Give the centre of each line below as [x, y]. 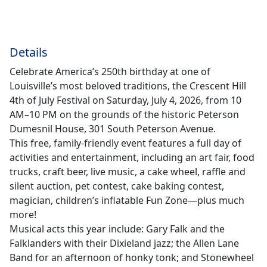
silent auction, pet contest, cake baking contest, [117, 186]
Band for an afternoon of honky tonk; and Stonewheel [132, 257]
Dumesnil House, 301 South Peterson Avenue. [113, 129]
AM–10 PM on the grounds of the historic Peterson [124, 114]
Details [29, 52]
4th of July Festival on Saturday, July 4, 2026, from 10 [125, 100]
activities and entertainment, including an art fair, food [132, 157]
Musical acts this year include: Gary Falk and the [117, 229]
